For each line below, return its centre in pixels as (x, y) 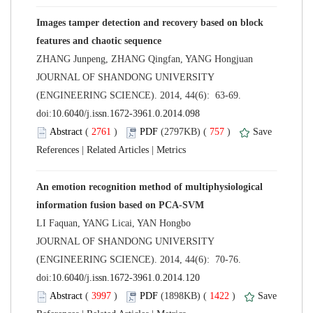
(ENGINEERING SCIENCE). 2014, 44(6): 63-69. (140, 95)
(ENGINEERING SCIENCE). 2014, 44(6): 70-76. (140, 259)
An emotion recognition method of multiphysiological (150, 187)
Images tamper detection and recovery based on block (150, 22)
